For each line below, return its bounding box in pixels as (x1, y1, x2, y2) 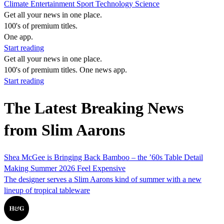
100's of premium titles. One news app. (4, 65, 127, 74)
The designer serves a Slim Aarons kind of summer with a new (4, 174, 201, 183)
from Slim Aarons (4, 121, 125, 139)
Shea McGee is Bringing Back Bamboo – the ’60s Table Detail (4, 152, 203, 161)
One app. (4, 32, 33, 41)
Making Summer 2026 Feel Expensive (4, 163, 125, 172)
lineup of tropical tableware (4, 185, 90, 194)
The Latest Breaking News (4, 99, 183, 117)
